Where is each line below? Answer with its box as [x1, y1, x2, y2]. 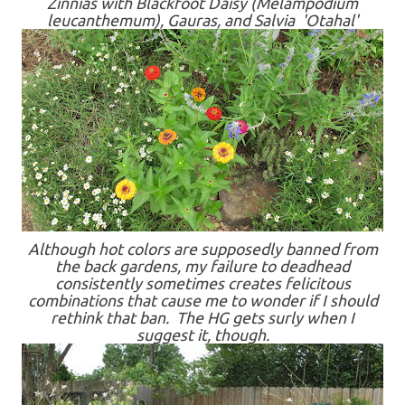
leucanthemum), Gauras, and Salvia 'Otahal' [47, 12, 358, 29]
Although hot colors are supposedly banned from [27, 240, 378, 258]
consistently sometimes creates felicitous [54, 275, 351, 292]
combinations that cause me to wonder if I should [27, 292, 378, 309]
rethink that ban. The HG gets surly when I [51, 309, 354, 326]
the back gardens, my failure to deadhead [55, 258, 350, 275]
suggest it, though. [136, 326, 269, 344]
